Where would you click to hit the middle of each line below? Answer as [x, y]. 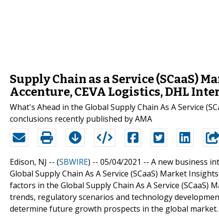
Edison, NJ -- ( [34, 162]
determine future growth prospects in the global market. [114, 208]
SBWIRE [74, 162]
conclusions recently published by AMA [81, 119]
